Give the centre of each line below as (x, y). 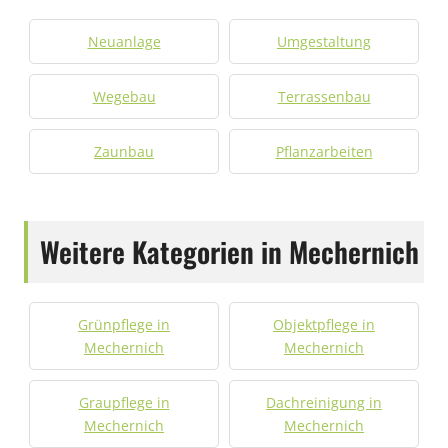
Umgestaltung (324, 41)
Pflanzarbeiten (324, 151)
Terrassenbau (324, 96)
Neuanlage (124, 41)
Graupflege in (124, 402)
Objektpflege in (324, 324)
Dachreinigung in (324, 402)
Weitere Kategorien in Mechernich (229, 251)
